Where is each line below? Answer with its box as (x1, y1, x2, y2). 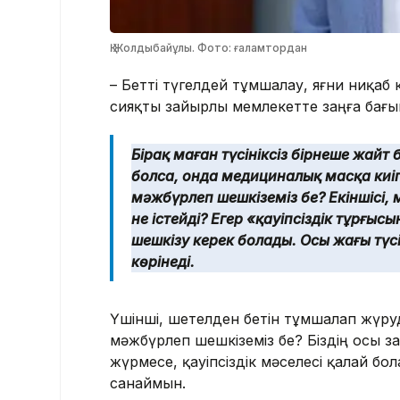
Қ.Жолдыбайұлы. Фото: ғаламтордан (110, 41, 307, 55)
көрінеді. (131, 253, 195, 271)
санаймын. (110, 374, 186, 393)
